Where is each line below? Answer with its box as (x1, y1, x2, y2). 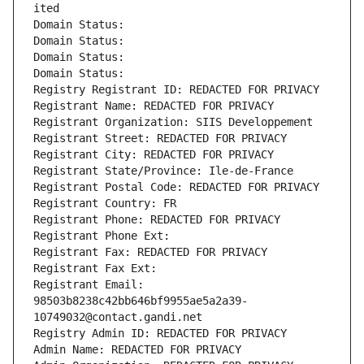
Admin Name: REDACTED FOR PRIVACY (33, 343, 241, 357)
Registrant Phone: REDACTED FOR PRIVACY (33, 213, 280, 227)
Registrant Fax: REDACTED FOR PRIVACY (33, 245, 267, 259)
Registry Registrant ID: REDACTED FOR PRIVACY (33, 83, 319, 97)
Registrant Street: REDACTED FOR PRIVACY (33, 132, 287, 145)
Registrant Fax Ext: (33, 262, 157, 275)
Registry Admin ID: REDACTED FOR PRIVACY (33, 327, 287, 340)
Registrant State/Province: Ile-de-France (33, 164, 293, 178)
